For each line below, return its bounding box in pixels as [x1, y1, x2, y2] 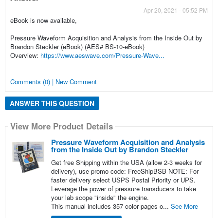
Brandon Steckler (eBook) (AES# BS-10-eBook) [10, 41, 145, 51]
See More [170, 201, 198, 211]
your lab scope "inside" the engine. [51, 193, 149, 202]
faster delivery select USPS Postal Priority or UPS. [51, 175, 196, 185]
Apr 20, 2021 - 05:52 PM [144, 5, 208, 14]
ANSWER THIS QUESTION [9, 98, 94, 108]
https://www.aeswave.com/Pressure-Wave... [40, 50, 164, 60]
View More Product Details [10, 120, 113, 132]
